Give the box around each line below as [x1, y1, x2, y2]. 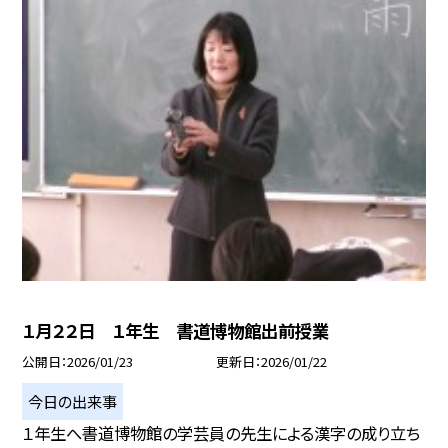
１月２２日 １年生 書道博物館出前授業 [22, 317, 330, 343]
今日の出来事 [28, 390, 118, 413]
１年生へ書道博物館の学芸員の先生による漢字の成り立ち [22, 420, 421, 445]
